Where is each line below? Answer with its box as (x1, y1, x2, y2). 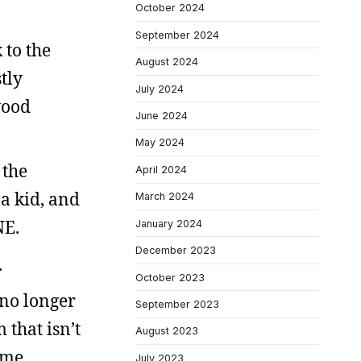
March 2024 (135, 190, 194, 203)
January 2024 (135, 217, 202, 230)
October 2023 (135, 271, 205, 284)
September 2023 (135, 298, 219, 310)
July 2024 (135, 82, 184, 95)
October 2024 (135, 2, 205, 15)
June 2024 (135, 109, 188, 122)
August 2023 (135, 325, 198, 338)
